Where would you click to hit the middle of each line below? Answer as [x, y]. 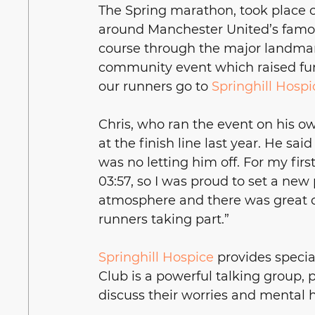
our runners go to [155, 87]
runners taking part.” [164, 220]
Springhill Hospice [156, 258]
